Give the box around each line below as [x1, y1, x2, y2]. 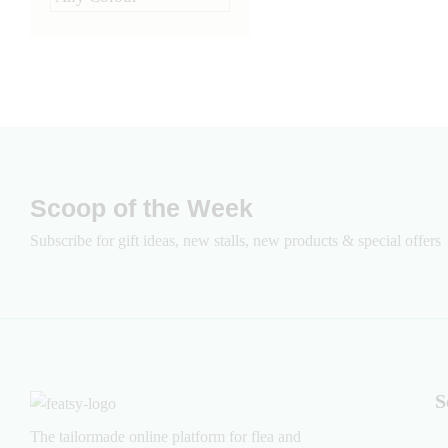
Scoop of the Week [30, 194, 253, 222]
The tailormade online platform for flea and [30, 427, 301, 445]
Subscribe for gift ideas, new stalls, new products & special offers [30, 232, 441, 249]
